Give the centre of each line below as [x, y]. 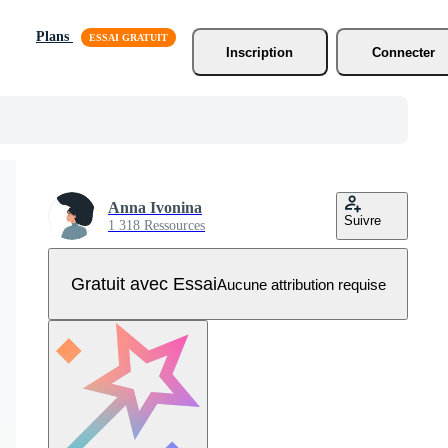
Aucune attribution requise [301, 284]
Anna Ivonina [155, 207]
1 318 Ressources [156, 225]
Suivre [362, 220]
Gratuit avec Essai [143, 283]
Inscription [260, 52]
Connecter [404, 52]
